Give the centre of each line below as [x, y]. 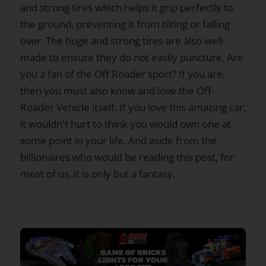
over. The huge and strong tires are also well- [123, 41]
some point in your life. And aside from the [118, 140]
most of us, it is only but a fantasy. [99, 174]
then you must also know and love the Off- [117, 91]
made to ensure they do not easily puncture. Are [132, 57]
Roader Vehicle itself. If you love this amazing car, [133, 107]
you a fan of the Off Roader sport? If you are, [123, 74]
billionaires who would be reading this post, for [127, 157]
